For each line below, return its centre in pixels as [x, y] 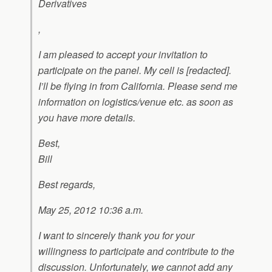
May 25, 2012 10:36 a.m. [91, 210]
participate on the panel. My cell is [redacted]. [135, 70]
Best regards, [67, 184]
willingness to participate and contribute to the [136, 251]
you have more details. [87, 117]
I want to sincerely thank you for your [116, 235]
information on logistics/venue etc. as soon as [136, 102]
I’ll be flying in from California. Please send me [138, 86]
